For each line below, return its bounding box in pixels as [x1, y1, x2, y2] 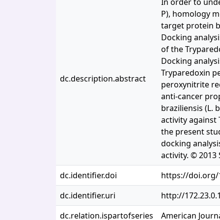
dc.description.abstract [60, 73, 146, 84]
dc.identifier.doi [60, 170, 117, 181]
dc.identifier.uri [60, 190, 115, 201]
